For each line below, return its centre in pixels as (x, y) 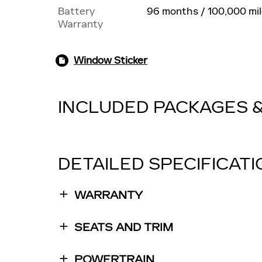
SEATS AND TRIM (124, 228)
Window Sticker (111, 61)
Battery (76, 11)
